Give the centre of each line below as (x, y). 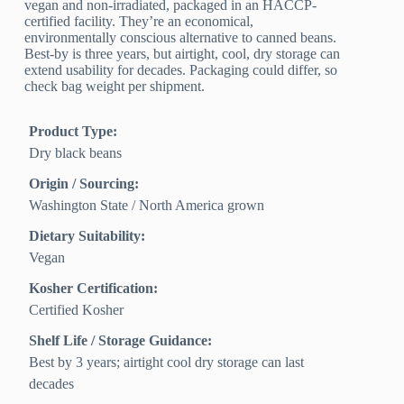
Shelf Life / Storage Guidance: (121, 340)
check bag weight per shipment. (115, 86)
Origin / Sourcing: (84, 183)
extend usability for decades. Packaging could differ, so (181, 69)
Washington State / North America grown (147, 205)
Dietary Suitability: (87, 235)
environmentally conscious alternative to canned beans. (181, 37)
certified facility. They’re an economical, (139, 21)
